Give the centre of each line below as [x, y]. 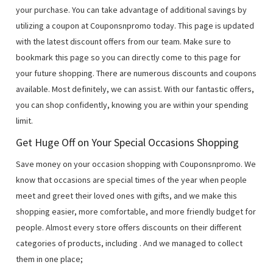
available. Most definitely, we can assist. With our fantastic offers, [135, 89]
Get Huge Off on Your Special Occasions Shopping [128, 143]
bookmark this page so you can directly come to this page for [129, 58]
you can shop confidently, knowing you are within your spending [133, 105]
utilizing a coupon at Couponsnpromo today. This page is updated [135, 26]
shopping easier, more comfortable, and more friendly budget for [136, 212]
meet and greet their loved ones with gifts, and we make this [127, 196]
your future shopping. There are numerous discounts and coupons [136, 73]
